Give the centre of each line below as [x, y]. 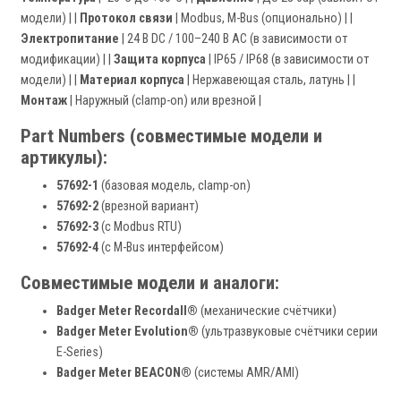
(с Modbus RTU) [140, 227]
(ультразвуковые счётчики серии [288, 332]
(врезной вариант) [149, 207]
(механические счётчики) [267, 311]
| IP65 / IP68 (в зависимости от [287, 60]
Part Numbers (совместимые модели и [171, 137]
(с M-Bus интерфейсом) [161, 248]
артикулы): [64, 158]
